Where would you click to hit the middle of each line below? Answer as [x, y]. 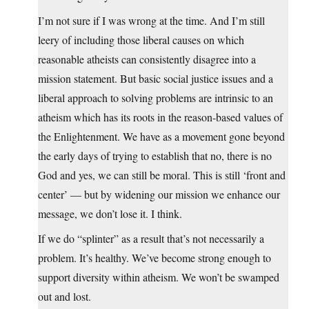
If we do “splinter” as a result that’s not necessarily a [151, 239]
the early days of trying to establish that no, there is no [155, 156]
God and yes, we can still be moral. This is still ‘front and [162, 175]
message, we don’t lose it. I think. [110, 214]
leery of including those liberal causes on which [141, 40]
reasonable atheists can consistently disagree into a [147, 59]
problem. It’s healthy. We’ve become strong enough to [154, 258]
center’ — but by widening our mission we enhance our [159, 195]
